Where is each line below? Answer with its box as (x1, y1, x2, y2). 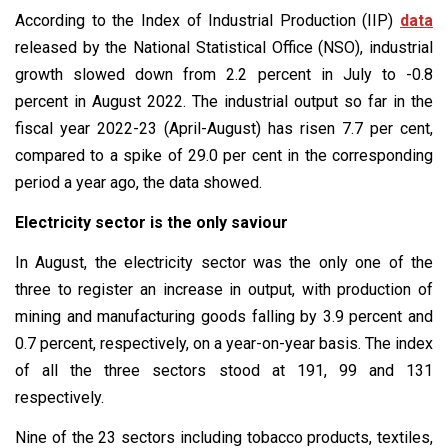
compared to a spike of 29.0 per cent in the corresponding (15, 145, 433, 165)
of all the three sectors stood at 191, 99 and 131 (15, 360, 433, 380)
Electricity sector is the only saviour (15, 212, 288, 232)
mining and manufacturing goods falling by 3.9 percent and (15, 306, 433, 326)
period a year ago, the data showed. (15, 172, 262, 192)
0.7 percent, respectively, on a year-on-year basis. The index (15, 333, 433, 353)
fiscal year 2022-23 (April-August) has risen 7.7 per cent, (15, 118, 433, 138)
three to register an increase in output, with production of (15, 279, 433, 299)
